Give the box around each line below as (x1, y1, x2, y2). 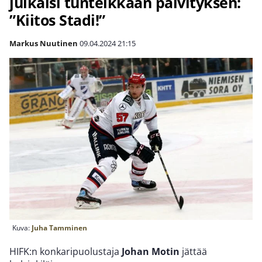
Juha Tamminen (32, 223, 87, 233)
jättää (180, 245, 207, 258)
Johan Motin (122, 245, 180, 258)
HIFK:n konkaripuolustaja (9, 245, 122, 258)
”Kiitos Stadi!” (9, 10, 105, 30)
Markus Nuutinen (9, 38, 78, 49)
